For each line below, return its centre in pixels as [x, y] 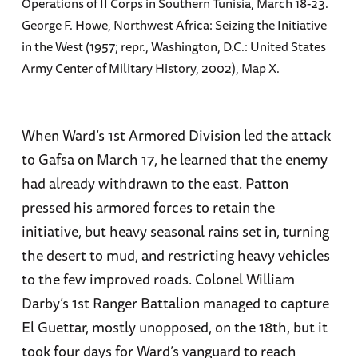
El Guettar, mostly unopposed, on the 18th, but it [174, 327]
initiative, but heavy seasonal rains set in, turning [175, 231]
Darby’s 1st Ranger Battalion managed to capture [175, 303]
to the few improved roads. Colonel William [158, 279]
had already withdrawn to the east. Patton [155, 183]
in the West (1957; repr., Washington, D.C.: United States [173, 47]
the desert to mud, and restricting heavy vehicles [175, 255]
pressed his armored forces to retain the [148, 207]
